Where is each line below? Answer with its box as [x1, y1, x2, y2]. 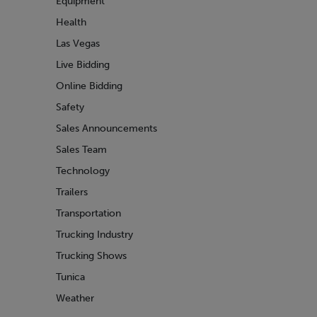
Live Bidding [56, 59, 110, 71]
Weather [56, 292, 94, 304]
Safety [56, 101, 84, 113]
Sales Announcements [56, 122, 157, 134]
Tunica [56, 271, 85, 283]
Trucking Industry [56, 229, 133, 241]
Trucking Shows [56, 250, 127, 262]
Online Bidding [56, 80, 122, 92]
